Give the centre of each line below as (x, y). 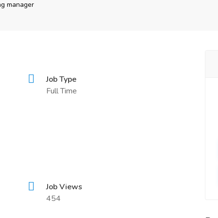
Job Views (64, 187)
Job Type (62, 79)
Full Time (62, 91)
